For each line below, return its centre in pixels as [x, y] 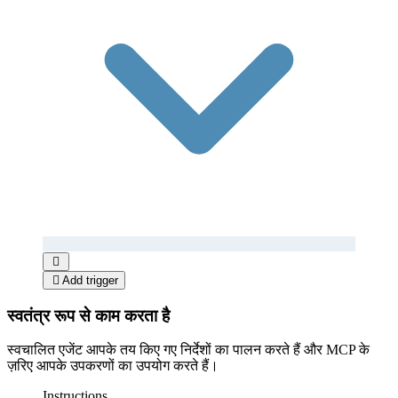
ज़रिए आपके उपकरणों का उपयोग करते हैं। [113, 366]
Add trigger [90, 280]
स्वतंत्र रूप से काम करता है [88, 315]
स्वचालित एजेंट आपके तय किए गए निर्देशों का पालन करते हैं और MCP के [188, 350]
